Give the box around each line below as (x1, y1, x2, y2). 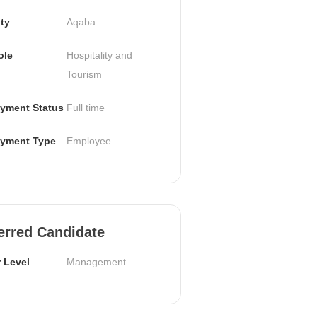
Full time (66, 101, 105, 113)
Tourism (66, 68, 102, 80)
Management (66, 255, 126, 267)
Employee (66, 134, 111, 146)
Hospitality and (66, 49, 132, 61)
